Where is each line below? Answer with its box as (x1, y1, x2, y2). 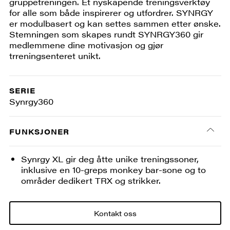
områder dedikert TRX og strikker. (21, 174, 161, 186)
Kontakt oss (93, 207, 137, 218)
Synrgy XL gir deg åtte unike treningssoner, (21, 152, 199, 165)
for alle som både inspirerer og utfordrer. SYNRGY (9, 6, 213, 18)
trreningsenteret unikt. (9, 49, 101, 62)
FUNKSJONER (9, 126, 69, 137)
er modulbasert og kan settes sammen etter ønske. (9, 17, 221, 29)
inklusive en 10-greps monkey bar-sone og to (21, 163, 206, 176)
